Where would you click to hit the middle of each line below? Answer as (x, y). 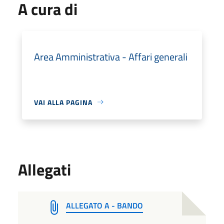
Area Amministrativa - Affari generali (111, 56)
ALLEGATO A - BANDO (104, 205)
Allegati (44, 169)
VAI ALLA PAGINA (63, 102)
